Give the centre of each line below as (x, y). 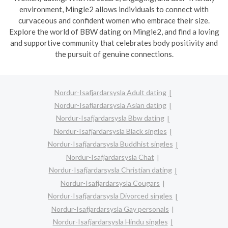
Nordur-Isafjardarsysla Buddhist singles (110, 144)
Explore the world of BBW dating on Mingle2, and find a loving (114, 32)
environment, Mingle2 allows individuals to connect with (114, 9)
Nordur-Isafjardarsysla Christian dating (110, 170)
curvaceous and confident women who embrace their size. (114, 20)
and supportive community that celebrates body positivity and (114, 43)
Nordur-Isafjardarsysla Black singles (110, 131)
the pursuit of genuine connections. (114, 54)
